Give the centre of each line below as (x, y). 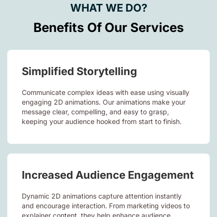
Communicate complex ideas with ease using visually (106, 92)
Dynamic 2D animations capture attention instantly (102, 196)
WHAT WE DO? (108, 8)
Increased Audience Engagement (108, 175)
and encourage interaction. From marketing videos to (106, 205)
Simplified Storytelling (79, 71)
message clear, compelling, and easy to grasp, (95, 111)
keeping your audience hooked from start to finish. (102, 121)
